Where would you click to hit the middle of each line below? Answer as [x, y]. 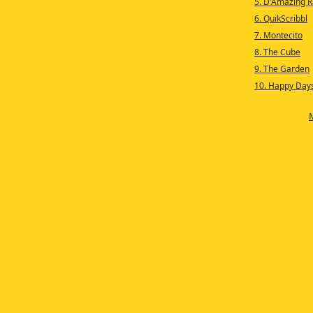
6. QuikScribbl [281, 19]
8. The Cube [277, 52]
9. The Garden [282, 69]
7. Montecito [278, 35]
